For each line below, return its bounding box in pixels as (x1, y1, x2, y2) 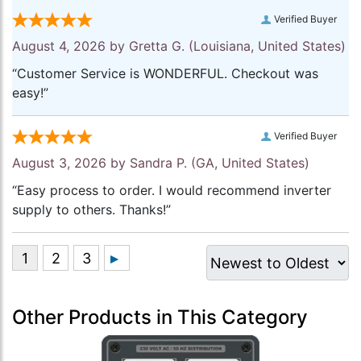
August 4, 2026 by (12, 38, 129, 55)
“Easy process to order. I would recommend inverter (12, 182, 331, 199)
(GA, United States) (187, 155, 309, 172)
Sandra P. (130, 155, 187, 172)
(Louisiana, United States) (185, 38, 346, 55)
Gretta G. (129, 38, 185, 55)
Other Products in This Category (12, 305, 308, 330)
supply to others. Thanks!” (12, 201, 171, 218)
